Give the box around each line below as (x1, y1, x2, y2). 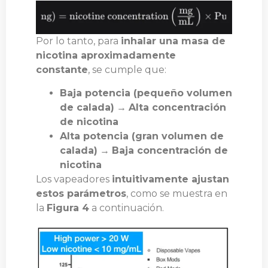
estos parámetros (36, 187, 126, 199)
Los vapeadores (36, 173, 112, 185)
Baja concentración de (112, 144, 228, 156)
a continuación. (89, 202, 164, 214)
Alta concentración (129, 101, 226, 113)
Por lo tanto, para (36, 35, 121, 47)
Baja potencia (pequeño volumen (60, 87, 232, 99)
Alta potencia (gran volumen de (60, 130, 224, 142)
